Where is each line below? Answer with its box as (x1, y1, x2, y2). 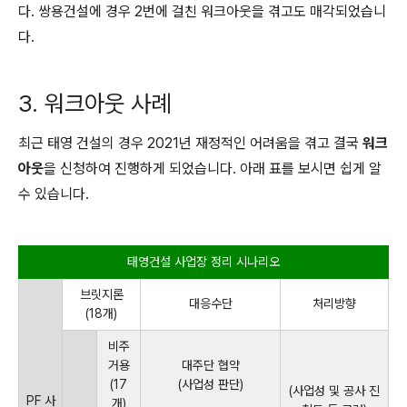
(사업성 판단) (177, 377, 243, 392)
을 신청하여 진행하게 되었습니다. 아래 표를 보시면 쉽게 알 (44, 160, 382, 177)
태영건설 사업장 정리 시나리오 (127, 254, 280, 269)
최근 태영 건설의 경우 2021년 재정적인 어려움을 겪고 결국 (18, 134, 362, 152)
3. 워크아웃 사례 (18, 89, 171, 117)
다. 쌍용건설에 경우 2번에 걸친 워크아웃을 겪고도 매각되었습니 (18, 3, 386, 20)
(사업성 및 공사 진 (289, 383, 380, 398)
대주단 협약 (181, 358, 240, 372)
